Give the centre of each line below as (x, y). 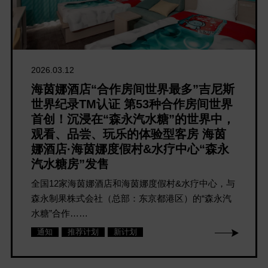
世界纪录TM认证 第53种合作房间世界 (132, 104)
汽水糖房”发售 (70, 164)
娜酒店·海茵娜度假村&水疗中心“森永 (130, 149)
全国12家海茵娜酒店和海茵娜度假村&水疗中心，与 (133, 184)
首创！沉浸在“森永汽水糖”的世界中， (133, 119)
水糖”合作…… (60, 214)
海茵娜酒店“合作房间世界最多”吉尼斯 (133, 89)
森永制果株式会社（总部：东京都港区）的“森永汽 (132, 199)
